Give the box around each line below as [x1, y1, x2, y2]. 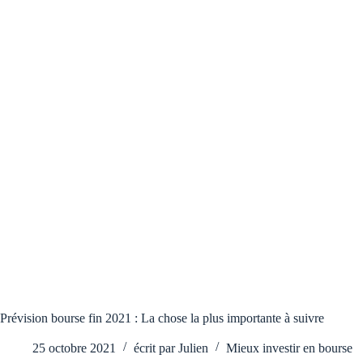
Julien [178, 341, 209, 355]
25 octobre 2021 [32, 341, 116, 355]
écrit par [134, 341, 175, 355]
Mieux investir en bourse [226, 341, 353, 355]
